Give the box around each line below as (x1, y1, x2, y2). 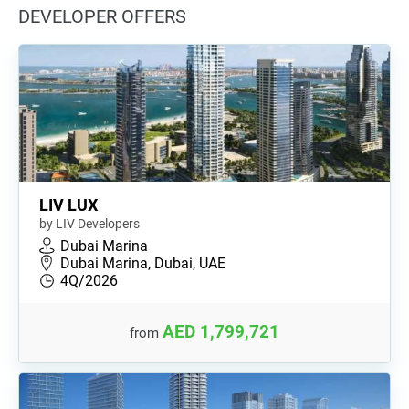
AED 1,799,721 (163, 321, 279, 342)
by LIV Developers (39, 215, 140, 231)
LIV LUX (39, 194, 98, 215)
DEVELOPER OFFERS (18, 5, 186, 27)
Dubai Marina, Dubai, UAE (60, 254, 225, 272)
